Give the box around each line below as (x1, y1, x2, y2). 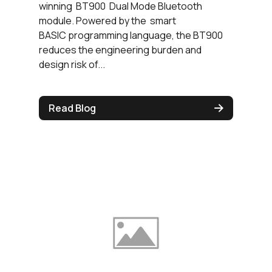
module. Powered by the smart (39, 14, 176, 28)
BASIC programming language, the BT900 (39, 29, 223, 42)
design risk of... (39, 58, 105, 72)
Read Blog (49, 101, 96, 115)
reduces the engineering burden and (39, 43, 202, 57)
